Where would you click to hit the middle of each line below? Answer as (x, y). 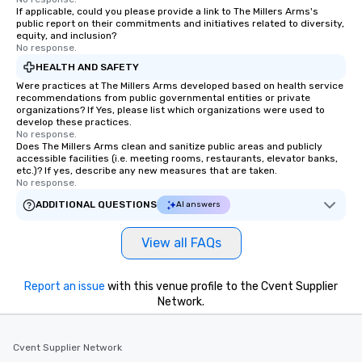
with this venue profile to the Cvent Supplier (221, 287)
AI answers (198, 205)
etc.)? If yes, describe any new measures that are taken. (147, 171)
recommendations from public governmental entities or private (163, 98)
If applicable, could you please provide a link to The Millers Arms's (167, 12)
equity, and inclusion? (66, 36)
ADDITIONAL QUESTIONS (96, 205)
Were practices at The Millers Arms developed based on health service (180, 86)
